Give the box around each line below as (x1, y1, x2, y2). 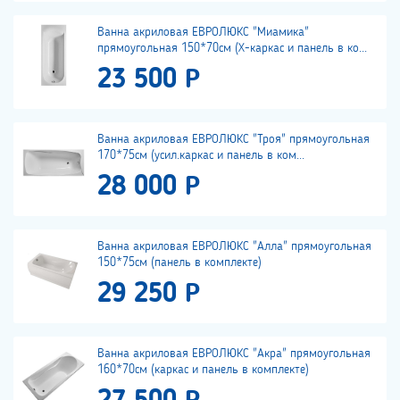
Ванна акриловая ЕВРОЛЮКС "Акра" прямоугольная (97, 347, 371, 361)
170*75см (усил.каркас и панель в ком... (97, 149, 304, 162)
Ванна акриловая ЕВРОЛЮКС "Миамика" (97, 26, 309, 39)
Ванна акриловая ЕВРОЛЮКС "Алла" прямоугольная (97, 240, 371, 254)
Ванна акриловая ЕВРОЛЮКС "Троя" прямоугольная (97, 133, 370, 146)
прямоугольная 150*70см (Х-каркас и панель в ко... (97, 42, 367, 55)
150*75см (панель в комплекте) (97, 256, 262, 270)
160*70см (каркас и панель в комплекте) (97, 363, 309, 377)
